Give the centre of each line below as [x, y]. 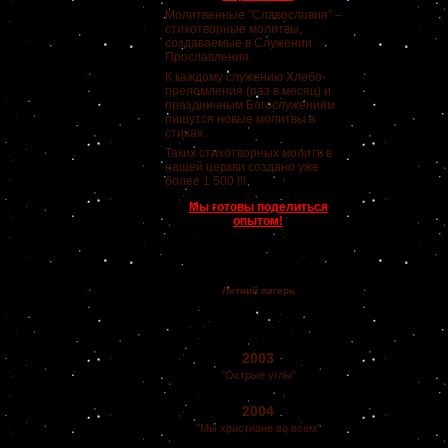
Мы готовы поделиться [258, 207]
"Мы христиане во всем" [258, 428]
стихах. [185, 133]
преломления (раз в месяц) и [248, 91]
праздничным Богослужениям [250, 105]
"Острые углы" [258, 375]
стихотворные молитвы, [233, 29]
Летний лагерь [258, 290]
